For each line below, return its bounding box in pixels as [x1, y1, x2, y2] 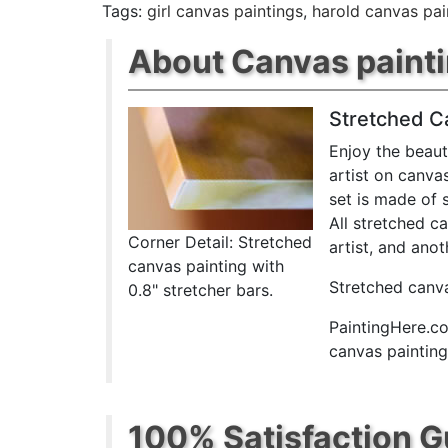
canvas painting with [128, 256, 285, 276]
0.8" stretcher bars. [128, 280, 274, 300]
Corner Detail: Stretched [128, 232, 313, 252]
